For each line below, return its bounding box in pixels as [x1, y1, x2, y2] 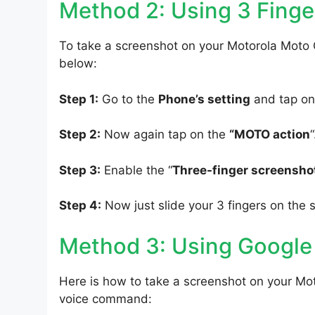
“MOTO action [229, 127, 310, 142]
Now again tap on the [101, 127, 229, 142]
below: [59, 56, 97, 71]
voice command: [59, 291, 152, 306]
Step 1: [59, 91, 98, 106]
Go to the [98, 91, 158, 106]
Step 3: [59, 162, 101, 177]
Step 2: [59, 127, 101, 142]
